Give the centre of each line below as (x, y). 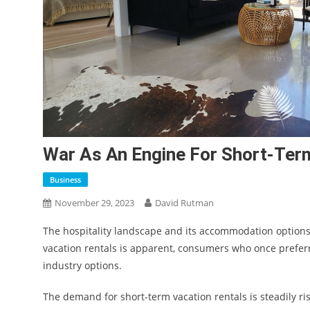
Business (65, 180)
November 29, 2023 (94, 203)
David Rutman (184, 203)
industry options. (84, 265)
